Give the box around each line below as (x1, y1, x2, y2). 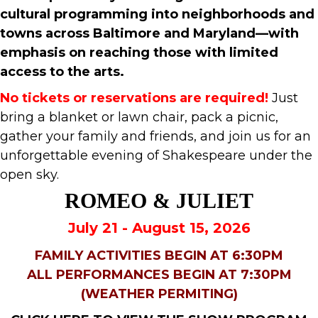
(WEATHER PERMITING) (80, 286, 238, 302)
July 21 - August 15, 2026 (67, 219, 251, 237)
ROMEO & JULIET (65, 189, 253, 213)
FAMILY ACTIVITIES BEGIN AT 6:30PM (35, 248, 283, 264)
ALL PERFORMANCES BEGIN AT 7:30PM (26, 267, 292, 283)
